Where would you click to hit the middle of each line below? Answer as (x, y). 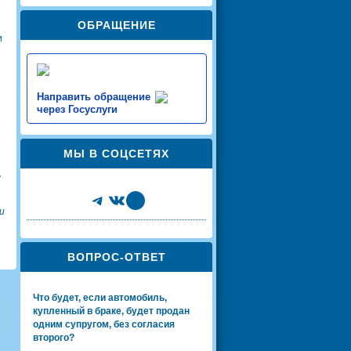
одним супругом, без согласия (104, 324)
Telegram (125, 199)
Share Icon (143, 199)
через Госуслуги (77, 109)
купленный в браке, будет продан (111, 311)
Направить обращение (94, 96)
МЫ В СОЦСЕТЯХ (116, 153)
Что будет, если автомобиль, (100, 297)
